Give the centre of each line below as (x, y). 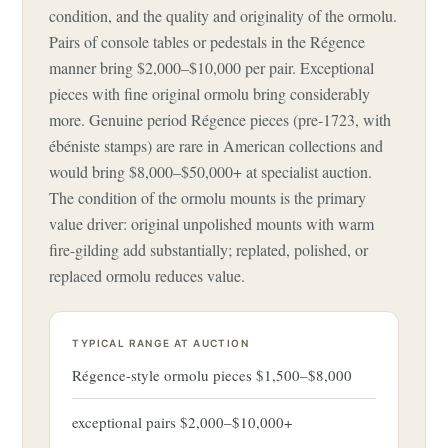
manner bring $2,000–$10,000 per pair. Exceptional (212, 67)
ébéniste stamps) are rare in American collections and (216, 145)
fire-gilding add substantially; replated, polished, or (209, 249)
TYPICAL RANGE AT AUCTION (160, 343)
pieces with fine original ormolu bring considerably (210, 93)
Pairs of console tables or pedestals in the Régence (207, 41)
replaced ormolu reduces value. (147, 275)
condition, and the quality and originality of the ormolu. (223, 15)
